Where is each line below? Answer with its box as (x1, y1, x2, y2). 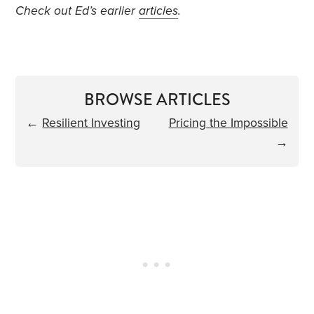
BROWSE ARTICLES (83, 88, 231, 112)
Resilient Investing (42, 116, 141, 131)
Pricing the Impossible (168, 116, 288, 131)
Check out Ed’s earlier (15, 4, 139, 19)
